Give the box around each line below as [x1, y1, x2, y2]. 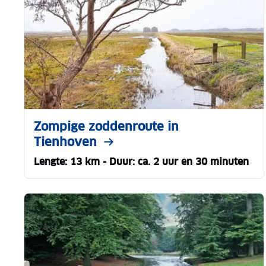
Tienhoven [34, 134, 97, 150]
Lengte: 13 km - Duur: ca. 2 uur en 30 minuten [34, 155, 249, 168]
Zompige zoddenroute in [34, 118, 179, 134]
